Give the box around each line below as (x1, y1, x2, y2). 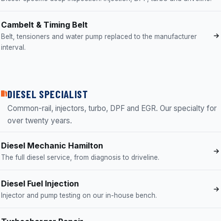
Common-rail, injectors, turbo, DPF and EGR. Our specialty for (7, 104, 217, 113)
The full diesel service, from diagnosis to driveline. (1, 153, 159, 161)
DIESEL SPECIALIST (7, 87, 88, 100)
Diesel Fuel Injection (1, 179, 79, 188)
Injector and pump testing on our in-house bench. (1, 191, 157, 199)
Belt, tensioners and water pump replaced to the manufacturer (1, 33, 197, 40)
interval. (1, 43, 26, 51)
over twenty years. (7, 116, 73, 125)
